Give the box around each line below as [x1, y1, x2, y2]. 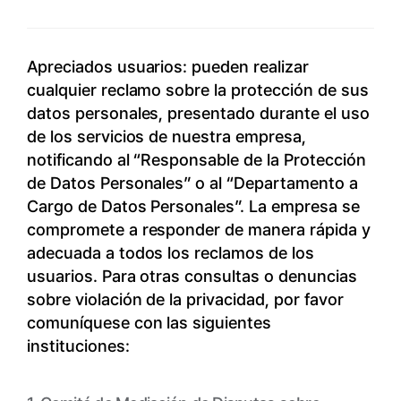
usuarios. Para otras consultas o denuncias [26, 266, 357, 286]
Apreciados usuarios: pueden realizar [26, 56, 309, 77]
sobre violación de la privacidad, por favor [26, 289, 344, 310]
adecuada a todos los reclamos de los [26, 243, 314, 263]
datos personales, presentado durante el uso [26, 103, 370, 124]
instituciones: [26, 336, 130, 356]
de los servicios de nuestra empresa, [26, 126, 306, 147]
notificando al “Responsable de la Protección [26, 149, 366, 170]
